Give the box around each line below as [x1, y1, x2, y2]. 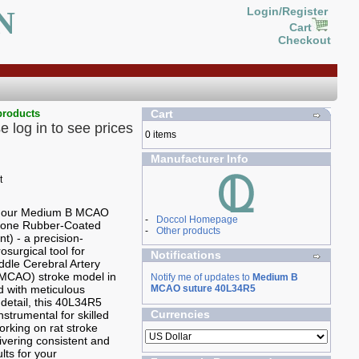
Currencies [150, 308, 210, 321]
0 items [144, 129, 176, 140]
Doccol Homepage [155, 214, 238, 225]
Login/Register [246, 5, 331, 18]
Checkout [277, 34, 331, 46]
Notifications [150, 248, 221, 261]
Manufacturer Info [150, 152, 248, 165]
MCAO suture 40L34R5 [150, 283, 256, 294]
